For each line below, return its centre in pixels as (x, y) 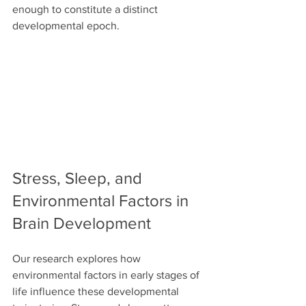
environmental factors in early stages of (107, 275)
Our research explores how (78, 259)
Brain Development (82, 223)
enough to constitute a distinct (86, 9)
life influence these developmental (97, 292)
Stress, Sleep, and (79, 178)
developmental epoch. (66, 25)
